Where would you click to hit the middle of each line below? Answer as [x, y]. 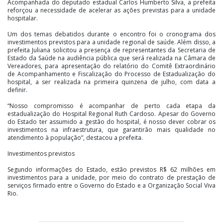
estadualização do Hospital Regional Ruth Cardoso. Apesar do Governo [111, 113]
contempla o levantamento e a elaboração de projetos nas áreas [111, 217]
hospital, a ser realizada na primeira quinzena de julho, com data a [111, 82]
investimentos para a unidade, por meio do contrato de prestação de [111, 177]
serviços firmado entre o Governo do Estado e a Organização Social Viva [111, 185]
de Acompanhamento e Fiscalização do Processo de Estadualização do [111, 74]
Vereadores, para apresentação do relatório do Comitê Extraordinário [111, 66]
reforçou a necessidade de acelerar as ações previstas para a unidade [111, 10]
